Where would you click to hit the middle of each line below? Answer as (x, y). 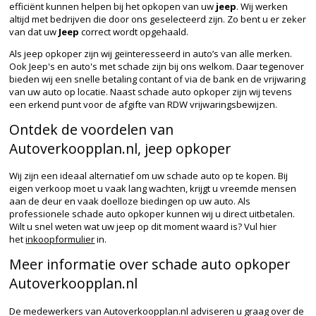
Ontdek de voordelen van (92, 130)
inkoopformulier (60, 239)
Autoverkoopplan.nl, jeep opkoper (120, 149)
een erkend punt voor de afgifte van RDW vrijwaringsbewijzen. (144, 105)
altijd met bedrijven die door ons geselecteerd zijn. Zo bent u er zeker (158, 19)
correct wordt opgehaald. (134, 32)
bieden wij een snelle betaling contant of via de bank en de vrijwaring (158, 79)
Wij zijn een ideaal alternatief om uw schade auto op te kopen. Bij (149, 176)
